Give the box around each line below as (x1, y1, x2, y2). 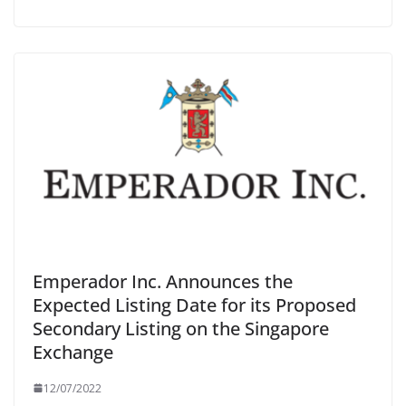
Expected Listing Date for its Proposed (33, 292, 356, 317)
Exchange (33, 339, 113, 364)
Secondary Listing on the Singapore (33, 315, 329, 341)
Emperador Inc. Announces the (33, 268, 293, 294)
